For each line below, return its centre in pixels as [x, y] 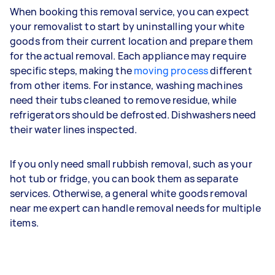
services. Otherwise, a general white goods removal [129, 193]
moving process [171, 70]
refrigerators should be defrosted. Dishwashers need [133, 114]
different [230, 70]
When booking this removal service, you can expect [130, 11]
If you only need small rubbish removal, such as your [131, 164]
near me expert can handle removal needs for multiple [135, 208]
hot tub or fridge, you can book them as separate [124, 178]
